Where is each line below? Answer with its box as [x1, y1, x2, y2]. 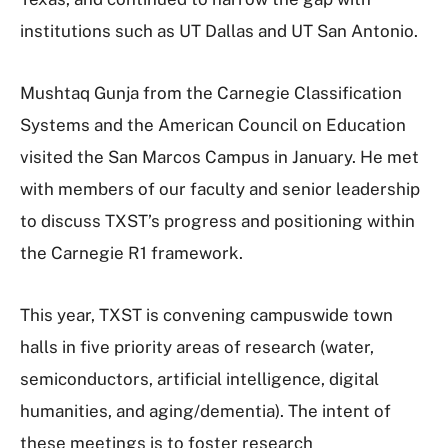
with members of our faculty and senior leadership [20, 179, 420, 199]
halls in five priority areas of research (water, [20, 337, 374, 357]
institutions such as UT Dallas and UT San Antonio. [20, 21, 418, 41]
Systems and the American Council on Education [20, 115, 406, 135]
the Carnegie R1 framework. [20, 243, 243, 263]
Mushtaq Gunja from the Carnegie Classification [20, 83, 402, 103]
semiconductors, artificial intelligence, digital [20, 369, 379, 389]
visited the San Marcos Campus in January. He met [20, 147, 419, 167]
